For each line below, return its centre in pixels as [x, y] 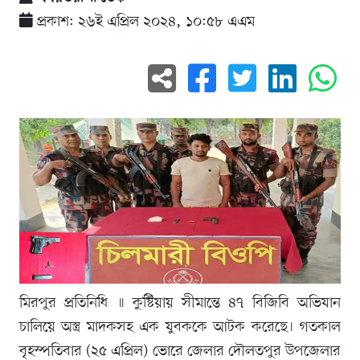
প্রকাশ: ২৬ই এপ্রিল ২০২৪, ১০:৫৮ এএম [144, 22]
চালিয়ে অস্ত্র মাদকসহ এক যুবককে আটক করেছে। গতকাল [180, 327]
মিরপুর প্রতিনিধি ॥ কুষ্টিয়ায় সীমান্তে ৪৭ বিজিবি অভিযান [180, 303]
